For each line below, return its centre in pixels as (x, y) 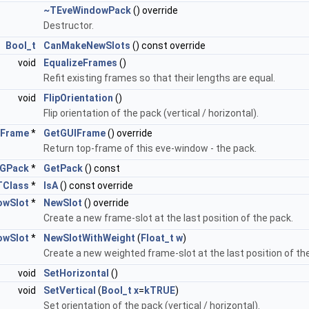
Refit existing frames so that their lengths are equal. (159, 78)
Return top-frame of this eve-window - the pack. (150, 149)
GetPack (63, 169)
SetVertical (70, 291)
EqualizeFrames (80, 63)
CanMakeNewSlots (87, 46)
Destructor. (69, 26)
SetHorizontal (76, 273)
